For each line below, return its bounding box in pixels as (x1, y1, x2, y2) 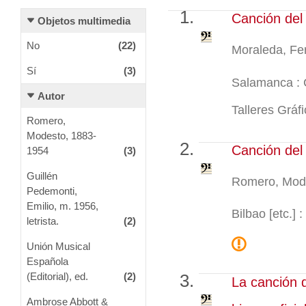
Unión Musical (26, 240, 90, 252)
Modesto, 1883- (26, 129, 96, 141)
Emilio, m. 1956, (26, 199, 98, 212)
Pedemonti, (26, 184, 77, 197)
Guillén (26, 169, 57, 182)
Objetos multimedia (38, 14, 130, 27)
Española (26, 255, 68, 267)
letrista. (26, 214, 59, 227)
